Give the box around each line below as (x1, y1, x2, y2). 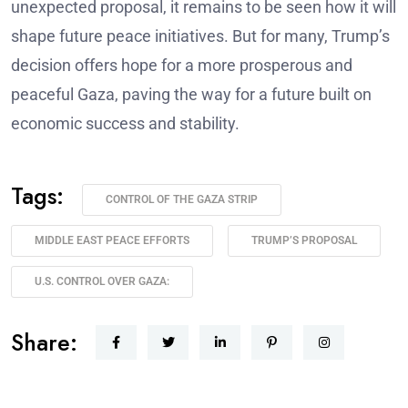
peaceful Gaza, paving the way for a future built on (11, 85, 372, 105)
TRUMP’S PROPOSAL (251, 234, 357, 248)
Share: (11, 326, 77, 360)
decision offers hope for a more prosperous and (11, 56, 352, 76)
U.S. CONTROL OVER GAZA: (35, 275, 169, 289)
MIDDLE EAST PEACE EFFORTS (35, 234, 189, 248)
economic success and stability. (11, 114, 240, 134)
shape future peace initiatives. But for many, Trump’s (11, 26, 390, 46)
